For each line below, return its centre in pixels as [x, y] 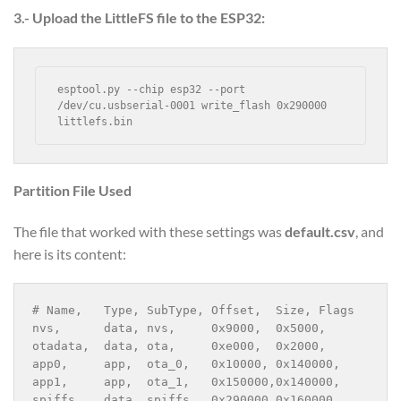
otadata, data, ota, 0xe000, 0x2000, [179, 346]
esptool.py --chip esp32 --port [152, 89]
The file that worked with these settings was [149, 231]
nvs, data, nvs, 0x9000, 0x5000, [179, 328]
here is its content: [70, 253]
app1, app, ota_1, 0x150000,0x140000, [186, 382]
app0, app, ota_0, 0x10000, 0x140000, [186, 364]
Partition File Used [73, 190]
